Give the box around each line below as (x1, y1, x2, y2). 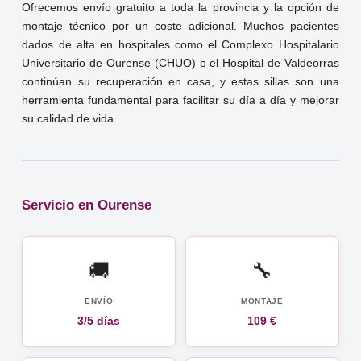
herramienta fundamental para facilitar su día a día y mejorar (22, 94, 339, 107)
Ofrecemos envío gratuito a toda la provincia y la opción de (22, 2, 339, 15)
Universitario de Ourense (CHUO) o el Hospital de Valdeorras (22, 57, 339, 70)
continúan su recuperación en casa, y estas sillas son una (22, 76, 339, 89)
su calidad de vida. (22, 113, 118, 126)
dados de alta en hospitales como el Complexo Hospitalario (22, 39, 339, 52)
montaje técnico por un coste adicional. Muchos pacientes (22, 20, 339, 33)
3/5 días (77, 314, 121, 328)
